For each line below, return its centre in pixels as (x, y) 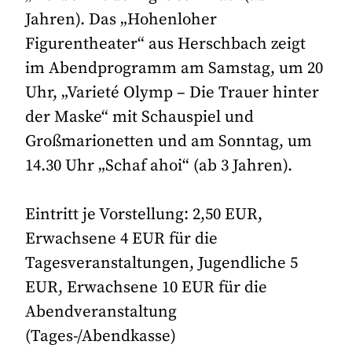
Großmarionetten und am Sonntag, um (169, 142)
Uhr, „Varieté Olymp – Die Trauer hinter (172, 93)
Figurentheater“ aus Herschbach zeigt (166, 44)
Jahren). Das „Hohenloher (121, 20)
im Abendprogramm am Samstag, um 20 (174, 69)
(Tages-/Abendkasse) (101, 337)
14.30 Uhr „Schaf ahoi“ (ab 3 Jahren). (159, 166)
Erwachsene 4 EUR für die (122, 239)
